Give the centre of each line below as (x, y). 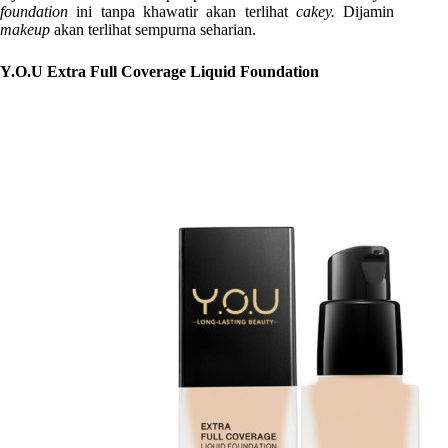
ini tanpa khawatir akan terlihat (186, 12)
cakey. (319, 12)
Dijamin (369, 12)
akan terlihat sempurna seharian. (155, 30)
